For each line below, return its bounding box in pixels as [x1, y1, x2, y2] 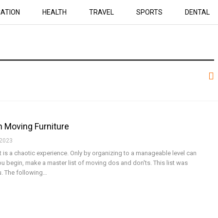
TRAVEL [89, 8, 114, 16]
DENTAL [184, 8, 210, 16]
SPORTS [136, 8, 163, 16]
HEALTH [42, 8, 67, 16]
